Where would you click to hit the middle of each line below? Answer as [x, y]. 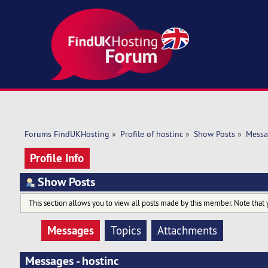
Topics [126, 231]
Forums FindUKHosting [67, 134]
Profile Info [57, 158]
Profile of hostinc [151, 134]
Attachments [188, 231]
